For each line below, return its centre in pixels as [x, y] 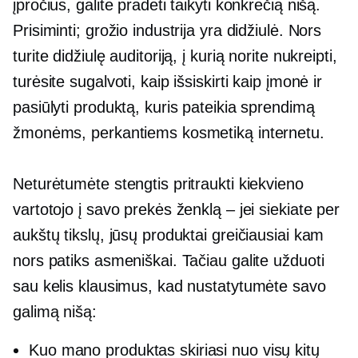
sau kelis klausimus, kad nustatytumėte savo [169, 286]
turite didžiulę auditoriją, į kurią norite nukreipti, [175, 56]
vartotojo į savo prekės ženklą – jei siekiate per [177, 209]
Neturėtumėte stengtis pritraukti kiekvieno [158, 184]
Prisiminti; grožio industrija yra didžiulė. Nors [167, 30]
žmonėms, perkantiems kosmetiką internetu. [169, 133]
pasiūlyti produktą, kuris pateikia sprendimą [164, 107]
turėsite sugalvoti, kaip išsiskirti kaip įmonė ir [168, 82]
